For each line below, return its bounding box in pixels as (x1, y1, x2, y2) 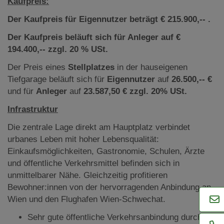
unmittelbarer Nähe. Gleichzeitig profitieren (7, 170, 167, 180)
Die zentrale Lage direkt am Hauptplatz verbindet (7, 122, 190, 132)
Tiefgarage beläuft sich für (7, 74, 107, 84)
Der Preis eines (7, 62, 68, 72)
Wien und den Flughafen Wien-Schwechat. (7, 194, 165, 204)
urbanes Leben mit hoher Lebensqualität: (7, 134, 159, 144)
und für (7, 86, 36, 96)
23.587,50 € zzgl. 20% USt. (83, 86, 187, 96)
